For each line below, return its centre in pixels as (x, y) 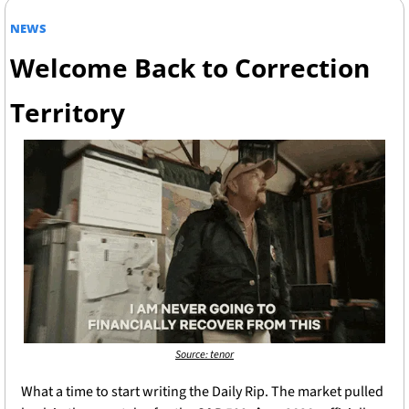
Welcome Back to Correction (190, 68)
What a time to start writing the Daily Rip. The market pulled (202, 391)
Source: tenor (204, 354)
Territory (68, 113)
